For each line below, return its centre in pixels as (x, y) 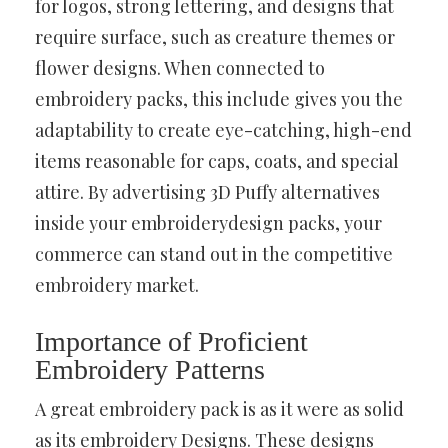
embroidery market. (117, 284)
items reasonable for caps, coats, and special (217, 160)
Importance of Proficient (171, 341)
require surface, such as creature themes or (215, 36)
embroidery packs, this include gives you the (219, 98)
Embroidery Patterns (150, 369)
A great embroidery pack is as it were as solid (219, 408)
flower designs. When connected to (180, 67)
